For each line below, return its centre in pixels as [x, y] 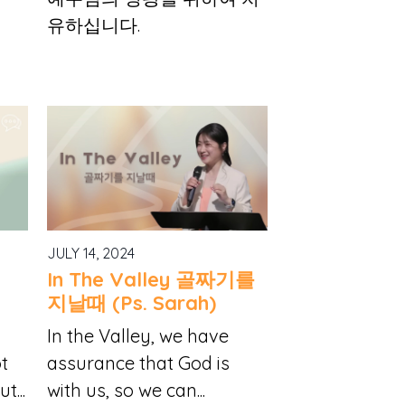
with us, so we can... [126, 390]
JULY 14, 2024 [90, 253]
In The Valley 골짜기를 [151, 280]
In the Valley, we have [137, 335]
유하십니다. [93, 25]
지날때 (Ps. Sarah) [131, 303]
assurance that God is [138, 363]
